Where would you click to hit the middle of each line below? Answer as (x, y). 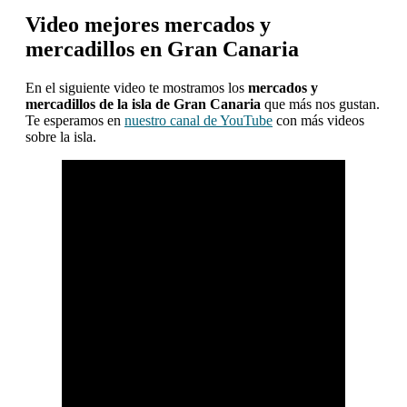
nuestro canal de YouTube (199, 121)
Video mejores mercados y (148, 25)
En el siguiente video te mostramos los (135, 88)
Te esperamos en (75, 121)
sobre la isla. (61, 137)
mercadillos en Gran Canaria (162, 50)
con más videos (318, 121)
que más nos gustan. (320, 104)
